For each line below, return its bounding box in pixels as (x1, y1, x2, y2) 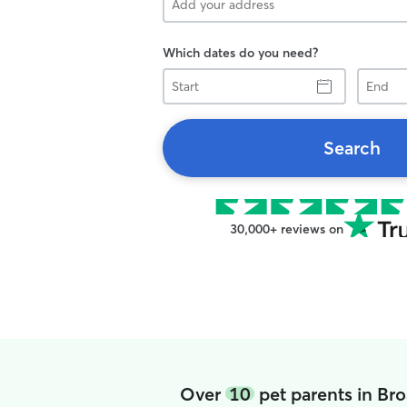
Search (323, 136, 381, 159)
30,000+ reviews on (229, 221, 343, 237)
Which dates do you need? (163, 45, 318, 61)
